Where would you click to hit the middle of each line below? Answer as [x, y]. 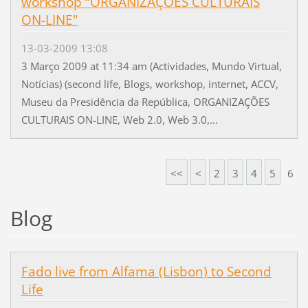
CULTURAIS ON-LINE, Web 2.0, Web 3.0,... [119, 119]
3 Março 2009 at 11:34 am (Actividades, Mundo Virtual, [151, 66]
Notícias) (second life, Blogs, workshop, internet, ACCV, [150, 84]
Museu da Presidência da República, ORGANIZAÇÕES [145, 101]
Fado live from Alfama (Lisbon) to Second [146, 272]
